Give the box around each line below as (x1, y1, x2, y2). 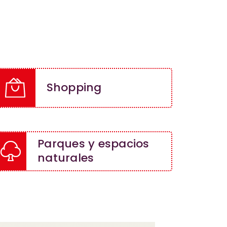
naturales (37, 150, 94, 166)
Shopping (46, 80, 102, 96)
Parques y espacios (37, 136, 149, 152)
